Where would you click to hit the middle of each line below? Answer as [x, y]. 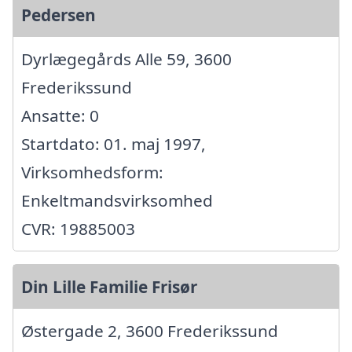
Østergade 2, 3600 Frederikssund [150, 331]
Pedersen [59, 15]
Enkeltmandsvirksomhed [117, 200]
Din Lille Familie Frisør [109, 287]
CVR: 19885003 [78, 229]
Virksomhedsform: [92, 172]
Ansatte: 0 [60, 115]
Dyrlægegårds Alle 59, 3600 [126, 59]
